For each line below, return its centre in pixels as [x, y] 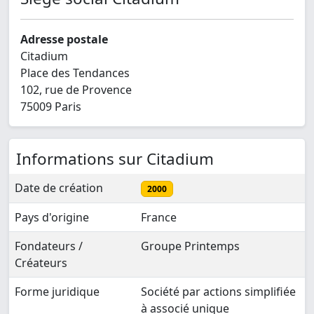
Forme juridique [57, 292]
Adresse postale [64, 40]
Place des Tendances [75, 73]
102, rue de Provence [76, 90]
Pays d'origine [52, 218]
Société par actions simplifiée [218, 292]
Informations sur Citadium [115, 159]
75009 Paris [51, 107]
